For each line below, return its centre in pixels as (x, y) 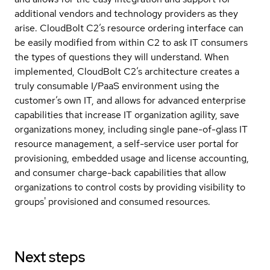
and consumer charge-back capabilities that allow (120, 172)
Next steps (50, 257)
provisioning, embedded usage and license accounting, (132, 158)
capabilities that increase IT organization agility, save (127, 115)
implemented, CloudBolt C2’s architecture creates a (127, 71)
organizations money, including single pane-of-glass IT (131, 129)
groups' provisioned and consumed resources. (112, 201)
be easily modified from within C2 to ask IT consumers (131, 42)
